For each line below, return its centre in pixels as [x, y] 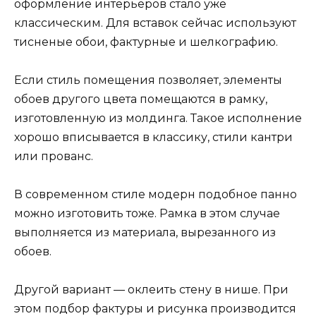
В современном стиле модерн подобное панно [156, 194]
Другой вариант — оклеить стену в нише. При [151, 290]
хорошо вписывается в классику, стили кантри [153, 137]
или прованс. [54, 156]
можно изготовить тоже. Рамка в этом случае [147, 213]
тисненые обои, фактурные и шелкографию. [146, 42]
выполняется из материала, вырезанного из [145, 232]
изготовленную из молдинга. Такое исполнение [158, 118]
